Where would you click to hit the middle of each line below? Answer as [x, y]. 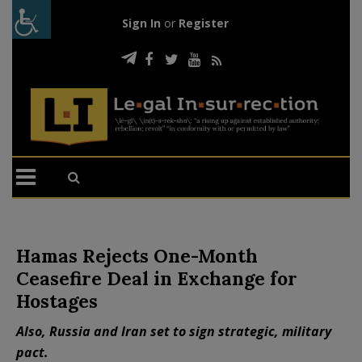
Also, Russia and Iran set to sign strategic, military [174, 331]
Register [203, 23]
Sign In [141, 23]
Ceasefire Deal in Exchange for [157, 278]
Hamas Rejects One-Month [137, 255]
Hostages [57, 301]
